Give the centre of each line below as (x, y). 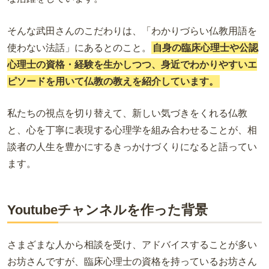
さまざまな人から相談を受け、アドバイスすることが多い (132, 245)
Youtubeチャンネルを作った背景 (107, 210)
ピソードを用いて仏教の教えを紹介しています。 (113, 81)
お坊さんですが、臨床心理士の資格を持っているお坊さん (132, 262)
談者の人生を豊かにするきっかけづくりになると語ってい (132, 147)
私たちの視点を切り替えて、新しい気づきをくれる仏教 (127, 113)
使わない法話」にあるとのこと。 (79, 47)
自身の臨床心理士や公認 (205, 47)
